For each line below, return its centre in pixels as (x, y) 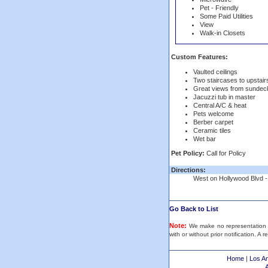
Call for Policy (226, 153)
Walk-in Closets (223, 33)
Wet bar (205, 138)
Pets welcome (214, 113)
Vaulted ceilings (215, 71)
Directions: (188, 170)
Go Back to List (194, 208)
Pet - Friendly (219, 8)
